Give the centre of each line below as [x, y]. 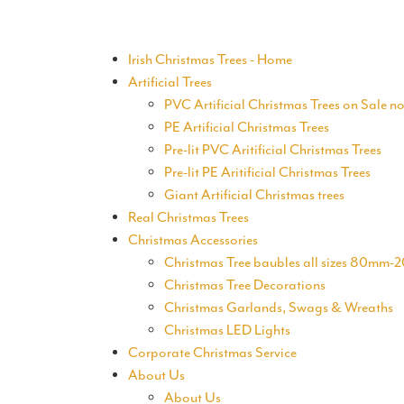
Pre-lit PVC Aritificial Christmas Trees [273, 150]
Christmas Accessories [193, 240]
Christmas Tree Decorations [245, 285]
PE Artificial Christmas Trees [247, 127]
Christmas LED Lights [227, 330]
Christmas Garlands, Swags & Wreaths [279, 308]
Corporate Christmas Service [212, 353]
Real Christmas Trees [188, 217]
